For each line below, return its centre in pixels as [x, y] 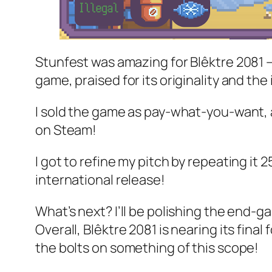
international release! [100, 180]
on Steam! [66, 130]
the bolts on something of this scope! [147, 248]
